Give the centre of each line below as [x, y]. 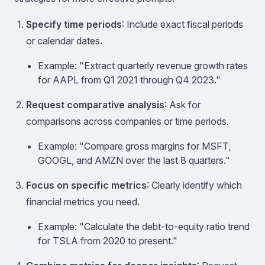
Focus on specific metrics [86, 185]
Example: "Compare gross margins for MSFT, [134, 146]
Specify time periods [74, 24]
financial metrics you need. [83, 202]
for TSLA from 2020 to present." [108, 241]
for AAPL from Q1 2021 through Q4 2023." [129, 80]
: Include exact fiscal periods [182, 24]
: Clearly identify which [194, 185]
